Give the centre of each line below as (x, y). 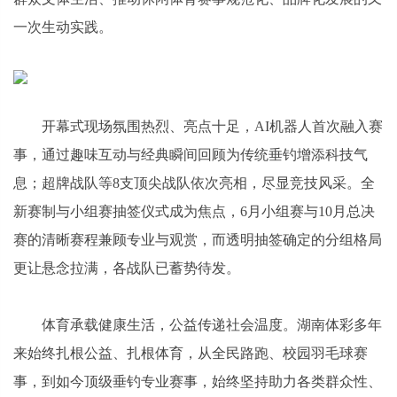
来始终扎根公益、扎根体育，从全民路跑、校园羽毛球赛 (191, 353)
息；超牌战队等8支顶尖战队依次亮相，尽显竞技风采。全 (194, 183)
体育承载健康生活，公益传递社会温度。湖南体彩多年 (212, 325)
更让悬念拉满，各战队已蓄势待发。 (127, 268)
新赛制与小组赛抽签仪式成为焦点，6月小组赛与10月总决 (194, 211)
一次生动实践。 (63, 27)
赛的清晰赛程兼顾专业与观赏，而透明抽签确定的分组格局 (198, 240)
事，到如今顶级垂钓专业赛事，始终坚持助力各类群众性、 (198, 381)
